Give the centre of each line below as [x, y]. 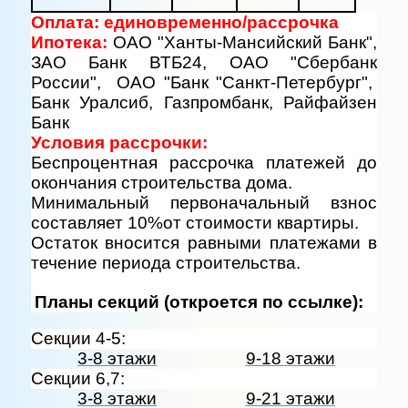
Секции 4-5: [78, 339]
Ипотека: [69, 43]
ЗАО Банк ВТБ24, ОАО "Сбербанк [204, 63]
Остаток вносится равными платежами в [204, 243]
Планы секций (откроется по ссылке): [199, 302]
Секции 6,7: [77, 379]
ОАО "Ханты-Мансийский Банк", [245, 43]
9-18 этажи [290, 359]
